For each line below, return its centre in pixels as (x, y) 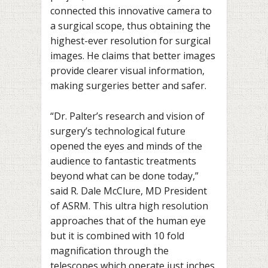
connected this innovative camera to (131, 11)
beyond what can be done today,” (124, 176)
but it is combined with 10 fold (117, 235)
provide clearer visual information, (127, 71)
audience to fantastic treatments (123, 161)
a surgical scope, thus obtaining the (130, 26)
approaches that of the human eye (128, 220)
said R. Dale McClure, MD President (129, 191)
